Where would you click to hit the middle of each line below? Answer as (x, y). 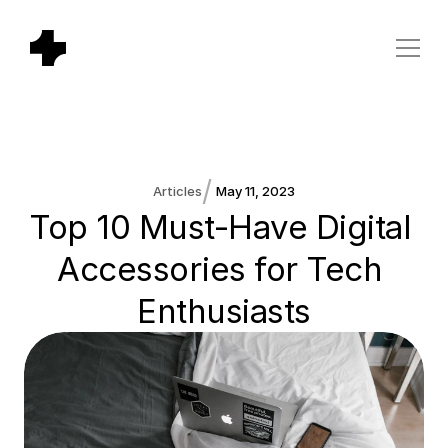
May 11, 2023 (255, 190)
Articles (177, 190)
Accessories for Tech (220, 269)
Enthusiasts (224, 311)
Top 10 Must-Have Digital (220, 227)
